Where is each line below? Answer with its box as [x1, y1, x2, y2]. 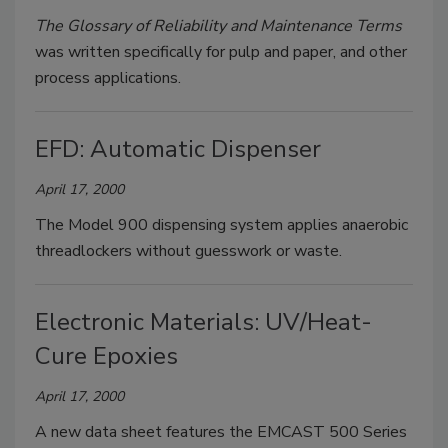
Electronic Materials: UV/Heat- [35, 306, 372, 339]
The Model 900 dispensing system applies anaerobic [35, 214, 408, 237]
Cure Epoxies [35, 340, 178, 373]
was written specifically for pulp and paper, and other [35, 41, 407, 64]
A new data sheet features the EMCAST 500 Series [35, 421, 407, 444]
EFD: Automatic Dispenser [35, 133, 321, 166]
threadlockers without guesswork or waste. [35, 240, 342, 263]
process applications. [35, 67, 181, 90]
